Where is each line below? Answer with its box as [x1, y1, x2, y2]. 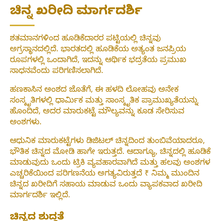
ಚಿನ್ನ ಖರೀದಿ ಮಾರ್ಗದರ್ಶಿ [10, 4, 143, 22]
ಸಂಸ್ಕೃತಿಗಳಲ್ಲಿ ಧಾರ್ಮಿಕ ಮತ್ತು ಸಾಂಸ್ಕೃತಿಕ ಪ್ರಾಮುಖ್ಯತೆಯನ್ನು [10, 96, 198, 108]
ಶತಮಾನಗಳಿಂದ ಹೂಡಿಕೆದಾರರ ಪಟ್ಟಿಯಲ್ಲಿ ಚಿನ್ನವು [10, 34, 161, 45]
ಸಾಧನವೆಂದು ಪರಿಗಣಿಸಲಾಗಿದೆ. [10, 67, 103, 78]
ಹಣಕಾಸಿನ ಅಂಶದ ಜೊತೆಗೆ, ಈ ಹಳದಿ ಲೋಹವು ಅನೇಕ [10, 85, 179, 97]
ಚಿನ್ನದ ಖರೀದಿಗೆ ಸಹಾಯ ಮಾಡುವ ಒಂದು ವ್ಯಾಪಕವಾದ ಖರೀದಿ [10, 180, 202, 191]
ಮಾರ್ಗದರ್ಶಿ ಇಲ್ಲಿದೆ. [10, 191, 70, 202]
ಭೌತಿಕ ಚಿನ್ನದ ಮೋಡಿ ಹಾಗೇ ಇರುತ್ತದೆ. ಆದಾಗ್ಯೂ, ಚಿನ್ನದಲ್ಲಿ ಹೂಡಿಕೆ [10, 147, 211, 159]
